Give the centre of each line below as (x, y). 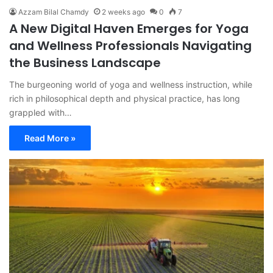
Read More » (50, 138)
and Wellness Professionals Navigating (130, 45)
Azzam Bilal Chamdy (54, 12)
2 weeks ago (123, 12)
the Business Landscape (85, 62)
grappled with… (41, 112)
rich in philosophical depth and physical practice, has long (125, 98)
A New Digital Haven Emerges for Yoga (129, 28)
